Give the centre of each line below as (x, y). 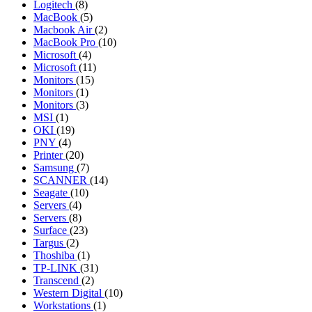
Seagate (52, 192)
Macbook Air (64, 29)
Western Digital (69, 292)
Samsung (55, 167)
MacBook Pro (66, 42)
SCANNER (62, 180)
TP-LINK (57, 267)
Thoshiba (55, 255)
